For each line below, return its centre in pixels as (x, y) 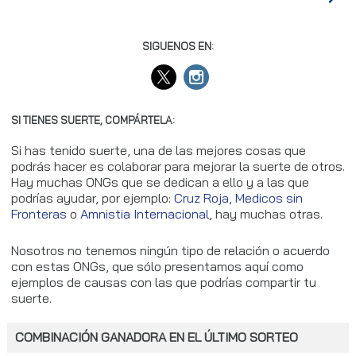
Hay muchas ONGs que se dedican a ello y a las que (160, 182)
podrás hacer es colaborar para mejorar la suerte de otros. (178, 166)
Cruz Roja (201, 198)
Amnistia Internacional (144, 214)
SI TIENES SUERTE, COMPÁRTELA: (93, 120)
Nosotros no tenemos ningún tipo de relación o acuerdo (170, 250)
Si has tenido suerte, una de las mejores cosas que (158, 150)
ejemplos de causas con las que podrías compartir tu (163, 282)
